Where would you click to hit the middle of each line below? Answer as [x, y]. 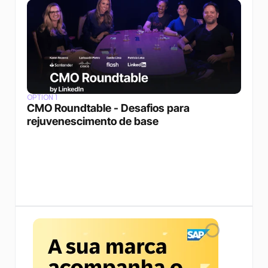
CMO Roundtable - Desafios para [108, 108]
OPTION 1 [42, 98]
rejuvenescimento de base [92, 121]
